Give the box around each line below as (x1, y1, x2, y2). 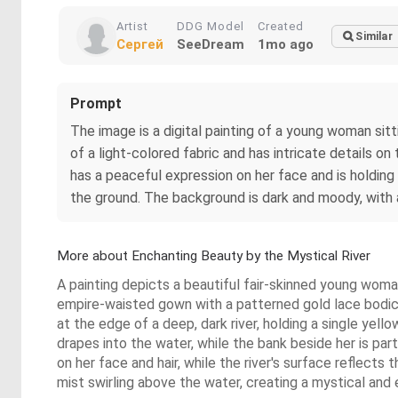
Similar (355, 30, 393, 43)
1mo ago (258, 36, 314, 52)
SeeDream (177, 36, 244, 52)
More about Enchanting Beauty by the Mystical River (57, 248, 370, 264)
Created (258, 20, 304, 33)
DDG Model (177, 20, 244, 33)
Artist (116, 20, 148, 33)
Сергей (116, 36, 163, 52)
